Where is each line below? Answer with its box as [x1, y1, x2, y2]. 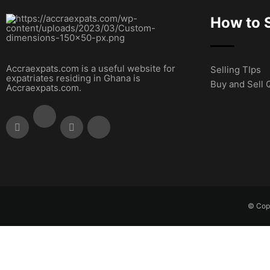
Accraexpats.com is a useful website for [6, 63, 175, 74]
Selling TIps [210, 64, 261, 75]
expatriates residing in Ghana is [6, 72, 140, 84]
